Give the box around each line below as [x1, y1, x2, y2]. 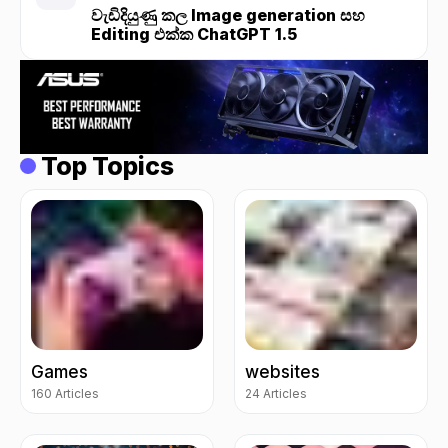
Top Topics [41, 150, 174, 181]
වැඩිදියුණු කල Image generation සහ [91, 5, 365, 25]
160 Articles [31, 385, 99, 401]
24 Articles [245, 385, 307, 401]
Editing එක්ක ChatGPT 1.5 [91, 24, 297, 44]
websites [245, 361, 320, 382]
